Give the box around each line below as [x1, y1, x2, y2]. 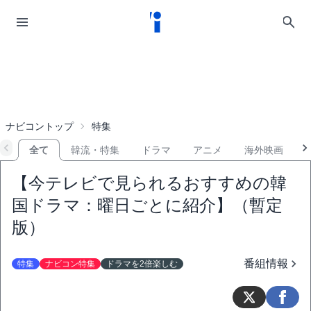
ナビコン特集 [45, 259, 95, 269]
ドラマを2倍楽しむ [106, 259, 178, 269]
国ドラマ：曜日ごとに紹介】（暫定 [12, 196, 283, 215]
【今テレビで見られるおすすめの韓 [12, 174, 287, 192]
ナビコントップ [6, 121, 74, 132]
